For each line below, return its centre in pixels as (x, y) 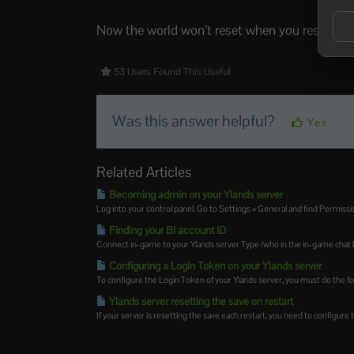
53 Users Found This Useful (171, 72)
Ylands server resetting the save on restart (200, 301)
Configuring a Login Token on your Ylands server (215, 265)
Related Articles (144, 171)
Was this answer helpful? (196, 121)
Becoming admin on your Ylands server (195, 194)
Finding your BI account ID (167, 230)
